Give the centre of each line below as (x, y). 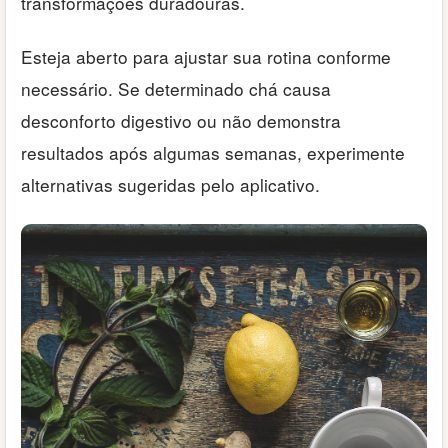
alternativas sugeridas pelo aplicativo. (170, 185)
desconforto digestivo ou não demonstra (181, 121)
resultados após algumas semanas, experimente (213, 153)
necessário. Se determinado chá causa (176, 89)
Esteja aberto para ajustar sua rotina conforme (206, 57)
